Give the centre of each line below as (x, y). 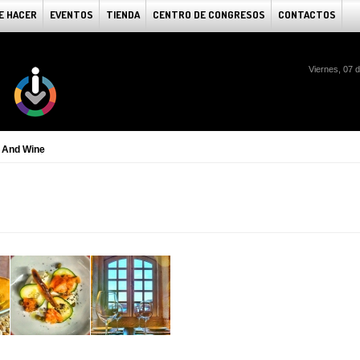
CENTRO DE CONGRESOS (209, 14)
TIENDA (123, 14)
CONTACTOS (307, 14)
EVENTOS (72, 14)
